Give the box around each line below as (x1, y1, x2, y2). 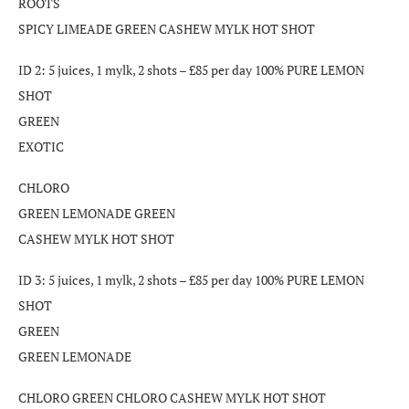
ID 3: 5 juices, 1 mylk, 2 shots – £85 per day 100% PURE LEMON (18, 270, 364, 288)
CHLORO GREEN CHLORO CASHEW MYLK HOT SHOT (18, 388, 326, 406)
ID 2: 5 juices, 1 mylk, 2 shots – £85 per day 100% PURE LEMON (18, 60, 364, 79)
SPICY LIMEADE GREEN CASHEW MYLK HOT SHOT (18, 19, 315, 37)
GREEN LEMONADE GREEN (18, 204, 175, 222)
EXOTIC (18, 137, 64, 155)
